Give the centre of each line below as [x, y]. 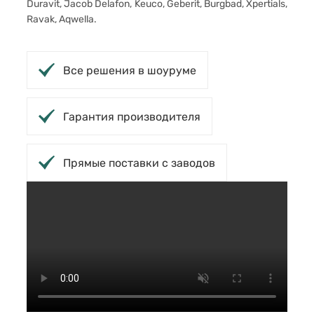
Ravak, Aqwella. [62, 19]
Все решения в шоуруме [130, 70]
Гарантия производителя [132, 116]
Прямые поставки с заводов [139, 163]
